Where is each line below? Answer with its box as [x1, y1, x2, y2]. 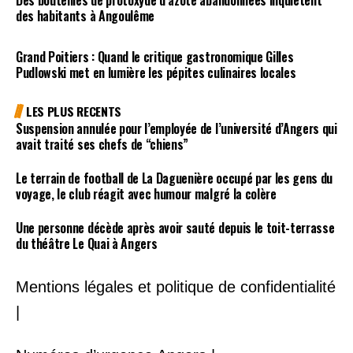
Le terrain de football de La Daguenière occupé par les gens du [16, 168, 333, 188]
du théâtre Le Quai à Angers [16, 233, 158, 253]
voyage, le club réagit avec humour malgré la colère [16, 184, 277, 203]
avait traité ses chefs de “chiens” [16, 135, 189, 154]
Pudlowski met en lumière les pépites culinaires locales [16, 63, 296, 83]
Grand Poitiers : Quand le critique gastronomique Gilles [16, 47, 294, 67]
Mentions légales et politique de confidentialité [16, 278, 336, 296]
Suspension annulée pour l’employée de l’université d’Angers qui [16, 119, 337, 139]
